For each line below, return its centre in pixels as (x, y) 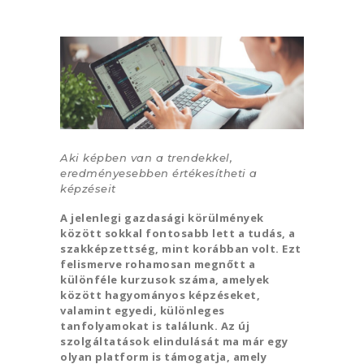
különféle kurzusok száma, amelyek (165, 280)
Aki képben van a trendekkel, (146, 158)
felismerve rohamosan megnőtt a (158, 264)
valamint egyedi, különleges (143, 311)
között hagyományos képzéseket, (160, 295)
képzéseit (88, 189)
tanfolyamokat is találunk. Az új (155, 326)
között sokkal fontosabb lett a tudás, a (178, 234)
